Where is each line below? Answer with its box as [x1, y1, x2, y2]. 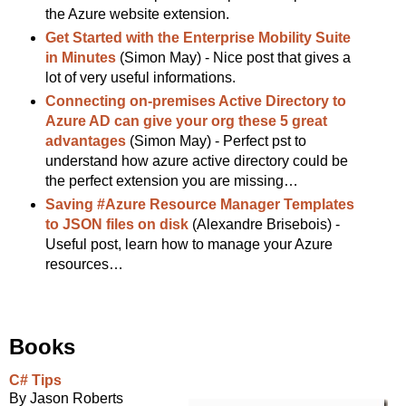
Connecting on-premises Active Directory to [44, 93, 346, 110]
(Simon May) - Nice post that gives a [115, 50, 351, 66]
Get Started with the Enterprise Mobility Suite [44, 30, 351, 46]
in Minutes [44, 50, 116, 66]
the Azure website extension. [44, 6, 229, 23]
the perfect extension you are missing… [44, 173, 298, 189]
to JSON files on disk [44, 217, 188, 233]
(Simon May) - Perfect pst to [125, 133, 306, 150]
